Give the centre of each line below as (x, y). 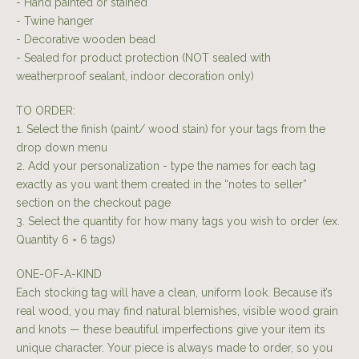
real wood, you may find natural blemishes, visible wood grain (177, 311)
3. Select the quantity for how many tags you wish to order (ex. (178, 222)
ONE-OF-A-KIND (59, 274)
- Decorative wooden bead (86, 40)
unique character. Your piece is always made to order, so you (174, 348)
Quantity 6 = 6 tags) (66, 240)
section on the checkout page (93, 203)
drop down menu (62, 148)
